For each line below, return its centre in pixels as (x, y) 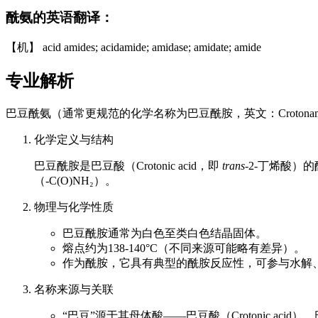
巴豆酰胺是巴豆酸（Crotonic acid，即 (128, 165)
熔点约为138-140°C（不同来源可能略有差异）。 (184, 248)
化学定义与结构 (74, 139)
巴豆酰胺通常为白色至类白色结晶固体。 (165, 233)
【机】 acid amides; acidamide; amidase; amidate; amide (133, 47)
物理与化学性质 (74, 207)
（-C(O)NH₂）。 (75, 180)
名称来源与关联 (74, 289)
